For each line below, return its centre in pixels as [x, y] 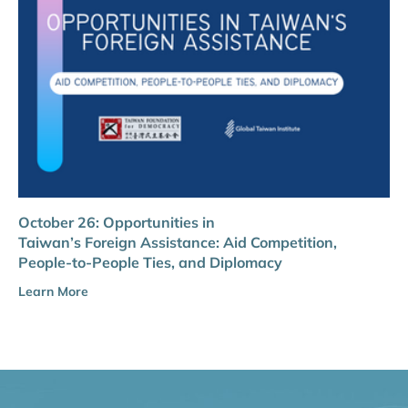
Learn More [53, 291]
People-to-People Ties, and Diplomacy [150, 262]
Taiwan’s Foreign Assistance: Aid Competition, [178, 242]
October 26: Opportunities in [117, 222]
